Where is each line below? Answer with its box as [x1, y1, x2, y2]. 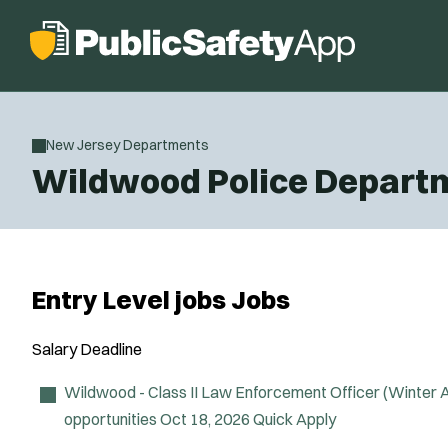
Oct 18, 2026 [160, 409, 250, 429]
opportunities [64, 409, 157, 429]
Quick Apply [253, 409, 336, 429]
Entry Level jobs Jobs [32, 284, 290, 316]
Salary [32, 339, 77, 359]
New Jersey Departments [46, 136, 209, 154]
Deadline [80, 339, 142, 359]
